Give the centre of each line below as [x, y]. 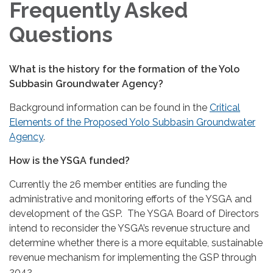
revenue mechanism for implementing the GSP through [133, 257]
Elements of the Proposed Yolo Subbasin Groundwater [132, 122]
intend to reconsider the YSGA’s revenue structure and [129, 228]
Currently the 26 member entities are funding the [118, 184]
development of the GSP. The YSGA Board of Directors [134, 213]
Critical [225, 107]
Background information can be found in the [109, 107]
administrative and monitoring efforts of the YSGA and [130, 199]
